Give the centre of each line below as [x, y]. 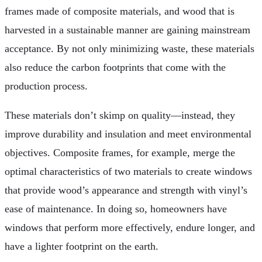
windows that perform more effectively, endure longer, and [130, 227]
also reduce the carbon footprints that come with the [115, 67]
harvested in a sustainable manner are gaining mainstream [127, 30]
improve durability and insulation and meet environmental [128, 134]
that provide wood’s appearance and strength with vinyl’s [126, 190]
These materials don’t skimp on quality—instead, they [120, 115]
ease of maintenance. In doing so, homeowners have [116, 208]
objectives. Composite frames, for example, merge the [120, 152]
